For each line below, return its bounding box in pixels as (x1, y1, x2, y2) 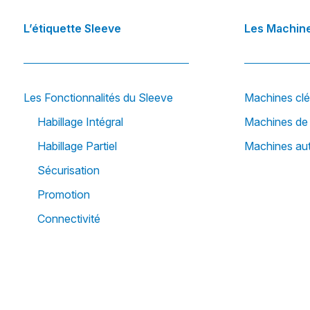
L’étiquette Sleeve (24, 21, 121, 36)
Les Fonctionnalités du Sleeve (24, 91, 173, 105)
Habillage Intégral (37, 115, 123, 129)
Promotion (37, 188, 90, 202)
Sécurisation (37, 163, 100, 178)
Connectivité (37, 212, 100, 226)
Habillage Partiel (37, 139, 117, 154)
